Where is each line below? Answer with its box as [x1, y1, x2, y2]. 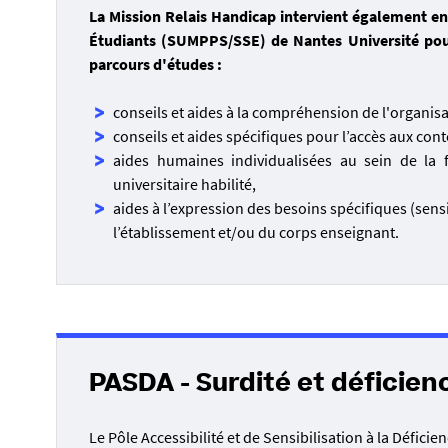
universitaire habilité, [113, 173, 256, 194]
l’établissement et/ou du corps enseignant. [113, 221, 399, 242]
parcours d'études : [89, 53, 222, 74]
